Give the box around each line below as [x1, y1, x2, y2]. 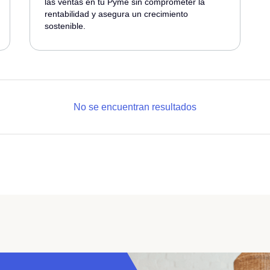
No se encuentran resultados [74, 102, 196, 112]
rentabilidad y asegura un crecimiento [45, 9, 189, 19]
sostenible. [45, 21, 86, 31]
